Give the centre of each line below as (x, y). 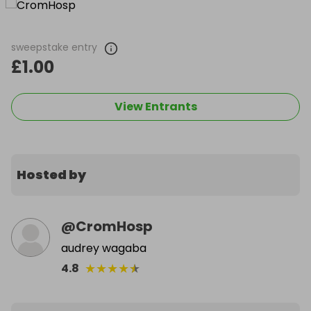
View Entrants (155, 107)
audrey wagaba (104, 248)
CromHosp (114, 226)
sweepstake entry (54, 47)
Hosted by (51, 175)
